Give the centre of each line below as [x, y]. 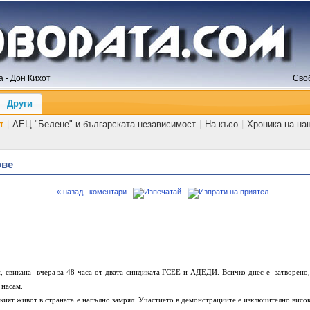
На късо [222, 124]
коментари [108, 192]
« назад [70, 192]
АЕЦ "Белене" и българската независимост [104, 124]
